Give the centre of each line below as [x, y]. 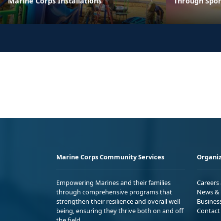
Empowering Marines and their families [113, 182]
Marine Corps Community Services [110, 157]
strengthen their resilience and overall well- [119, 201]
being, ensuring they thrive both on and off [120, 210]
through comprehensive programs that [114, 192]
